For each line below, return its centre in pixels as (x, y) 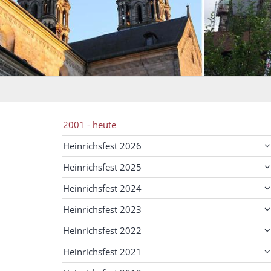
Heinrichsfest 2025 (102, 167)
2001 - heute (90, 124)
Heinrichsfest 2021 (102, 251)
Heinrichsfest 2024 (102, 188)
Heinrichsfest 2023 (102, 209)
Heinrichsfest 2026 (102, 145)
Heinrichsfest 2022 (102, 230)
